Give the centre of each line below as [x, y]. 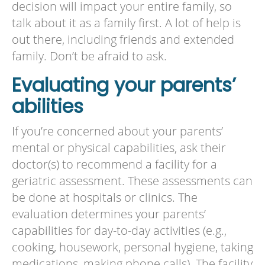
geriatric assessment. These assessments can [132, 180]
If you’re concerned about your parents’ [117, 131]
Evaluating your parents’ [124, 85]
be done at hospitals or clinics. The [104, 197]
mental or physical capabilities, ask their [119, 147]
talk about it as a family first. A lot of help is [126, 23]
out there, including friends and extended [123, 40]
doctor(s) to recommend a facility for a [114, 164]
